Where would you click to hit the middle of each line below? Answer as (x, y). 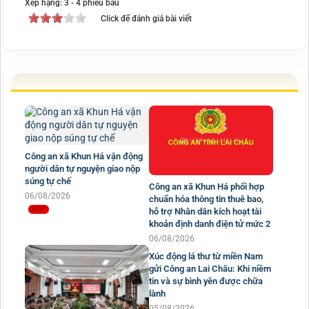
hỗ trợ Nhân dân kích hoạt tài (205, 212)
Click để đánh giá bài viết (146, 19)
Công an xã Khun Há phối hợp (207, 187)
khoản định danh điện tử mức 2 (210, 224)
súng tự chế (48, 181)
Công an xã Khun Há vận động (84, 157)
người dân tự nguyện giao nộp (82, 169)
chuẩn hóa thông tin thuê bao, (206, 199)
